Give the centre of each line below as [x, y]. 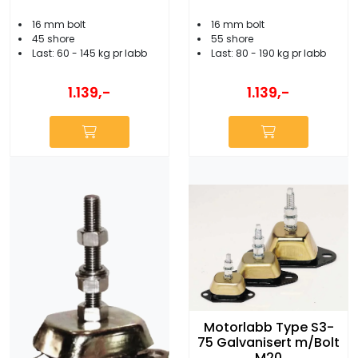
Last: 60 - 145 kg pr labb [89, 54]
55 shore [232, 39]
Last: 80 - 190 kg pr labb [268, 54]
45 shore [53, 39]
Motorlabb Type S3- [268, 327]
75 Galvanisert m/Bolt [268, 342]
